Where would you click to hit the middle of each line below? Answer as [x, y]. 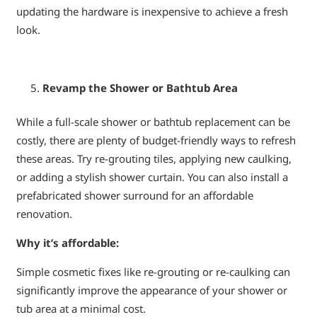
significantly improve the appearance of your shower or [151, 290]
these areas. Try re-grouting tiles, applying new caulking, [154, 159]
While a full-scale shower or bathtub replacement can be [153, 122]
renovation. [44, 214]
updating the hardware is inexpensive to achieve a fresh [152, 11]
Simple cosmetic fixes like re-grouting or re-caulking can [153, 272]
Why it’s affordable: [67, 243]
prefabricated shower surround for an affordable [134, 196]
